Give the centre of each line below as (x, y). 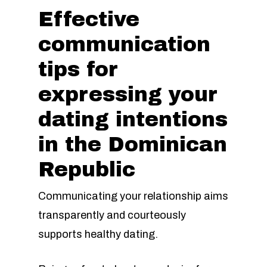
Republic (87, 170)
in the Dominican (133, 145)
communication (124, 44)
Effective (89, 19)
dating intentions (133, 119)
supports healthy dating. (98, 234)
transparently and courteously (112, 215)
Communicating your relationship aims (133, 196)
